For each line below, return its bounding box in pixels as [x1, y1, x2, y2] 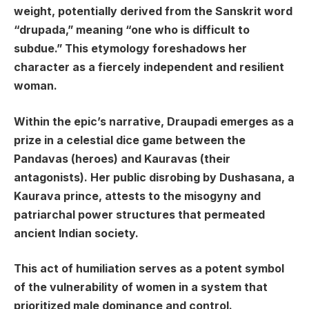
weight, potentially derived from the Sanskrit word [14, 5, 292, 19]
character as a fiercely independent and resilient [14, 61, 284, 74]
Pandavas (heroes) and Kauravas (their [14, 152, 230, 166]
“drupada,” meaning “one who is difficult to [14, 23, 250, 37]
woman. [14, 79, 57, 93]
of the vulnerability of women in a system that [14, 281, 268, 295]
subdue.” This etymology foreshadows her [14, 42, 247, 56]
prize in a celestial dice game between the [14, 133, 246, 147]
